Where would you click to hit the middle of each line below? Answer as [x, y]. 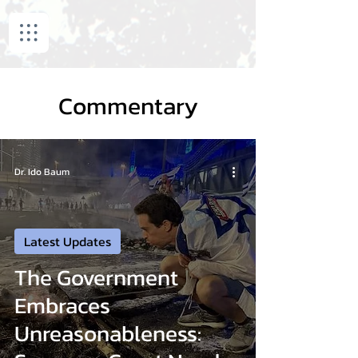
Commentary [128, 106]
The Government [96, 277]
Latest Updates [68, 241]
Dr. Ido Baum [42, 172]
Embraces [62, 305]
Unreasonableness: [108, 333]
